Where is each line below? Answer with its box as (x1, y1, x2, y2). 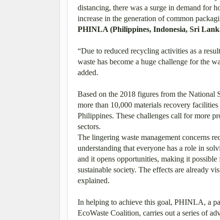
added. (78, 68, 98, 77)
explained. (78, 176, 110, 185)
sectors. (78, 122, 101, 131)
